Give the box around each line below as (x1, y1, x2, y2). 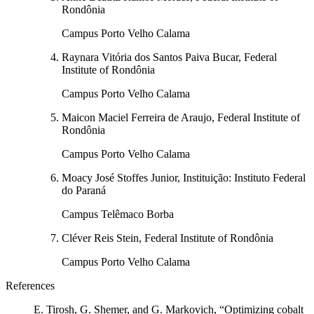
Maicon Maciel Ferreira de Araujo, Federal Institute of (62, 111, 300, 124)
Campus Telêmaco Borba (62, 208, 174, 221)
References (6, 280, 55, 292)
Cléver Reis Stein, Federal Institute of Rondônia (62, 232, 273, 245)
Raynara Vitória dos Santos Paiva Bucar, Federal (62, 51, 277, 64)
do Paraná (62, 184, 106, 197)
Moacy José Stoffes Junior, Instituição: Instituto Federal (62, 172, 306, 184)
